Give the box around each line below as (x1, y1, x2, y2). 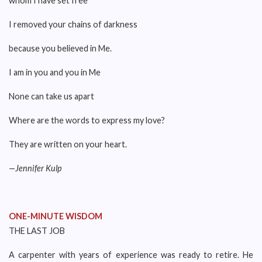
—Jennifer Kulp (9, 163, 61, 173)
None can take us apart (9, 91, 94, 101)
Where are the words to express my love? (9, 115, 165, 125)
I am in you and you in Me (9, 67, 101, 77)
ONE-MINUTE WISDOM (9, 211, 102, 221)
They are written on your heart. (9, 139, 127, 149)
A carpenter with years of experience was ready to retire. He (9, 250, 253, 260)
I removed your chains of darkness (9, 19, 137, 29)
